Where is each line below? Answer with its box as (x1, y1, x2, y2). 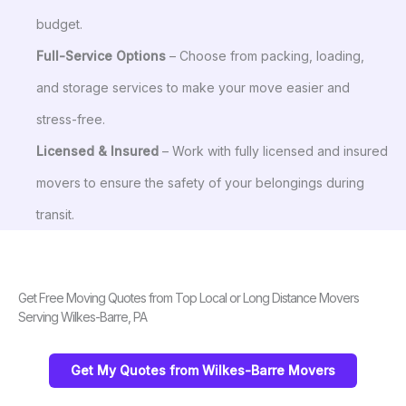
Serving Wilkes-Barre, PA (18, 308, 147, 324)
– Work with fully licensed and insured (159, 142, 388, 159)
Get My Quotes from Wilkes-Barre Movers (71, 362, 335, 378)
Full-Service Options (36, 47, 166, 63)
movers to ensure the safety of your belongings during (36, 174, 364, 190)
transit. (36, 206, 74, 222)
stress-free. (36, 111, 105, 127)
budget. (36, 15, 82, 32)
